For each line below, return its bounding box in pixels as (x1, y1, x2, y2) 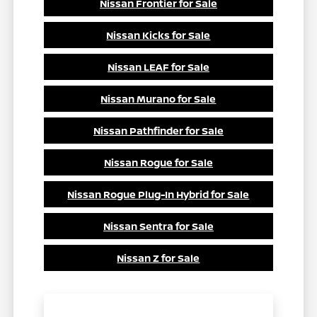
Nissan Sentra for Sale (103, 219, 214, 234)
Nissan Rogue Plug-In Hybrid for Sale (67, 188, 250, 202)
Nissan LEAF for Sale (107, 60, 209, 74)
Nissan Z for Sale (117, 251, 200, 265)
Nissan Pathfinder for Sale (93, 124, 224, 138)
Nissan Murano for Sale (100, 92, 217, 106)
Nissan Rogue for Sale (103, 156, 213, 170)
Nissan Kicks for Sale (106, 28, 211, 42)
